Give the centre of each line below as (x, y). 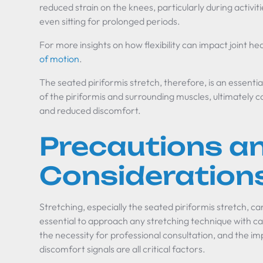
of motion (60, 59)
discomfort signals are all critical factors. (123, 249)
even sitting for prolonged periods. (110, 21)
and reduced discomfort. (90, 110)
